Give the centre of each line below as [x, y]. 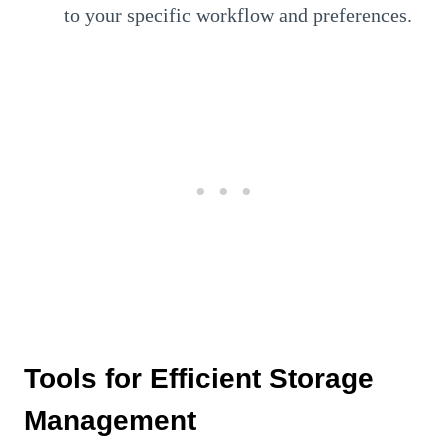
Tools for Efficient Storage [199, 378]
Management [110, 420]
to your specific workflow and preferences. [238, 14]
